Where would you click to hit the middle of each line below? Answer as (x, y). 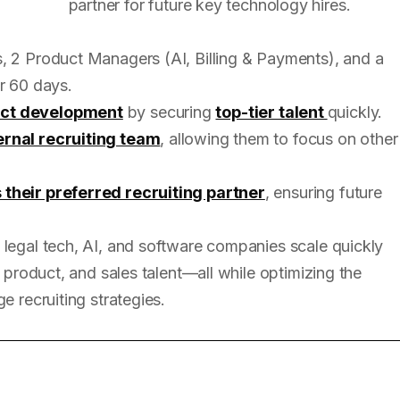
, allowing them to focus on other (279, 138)
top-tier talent (271, 112)
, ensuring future (323, 192)
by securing (169, 112)
